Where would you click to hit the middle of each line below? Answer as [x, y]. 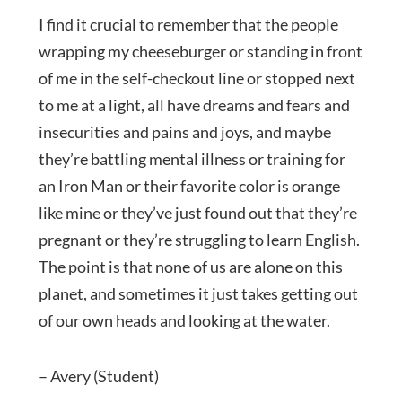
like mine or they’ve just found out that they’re [197, 212]
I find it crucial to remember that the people [188, 24]
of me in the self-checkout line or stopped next [197, 78]
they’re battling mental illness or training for [192, 158]
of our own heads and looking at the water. [184, 320]
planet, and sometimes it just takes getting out [198, 293]
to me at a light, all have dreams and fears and [194, 105]
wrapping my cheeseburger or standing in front [200, 51]
